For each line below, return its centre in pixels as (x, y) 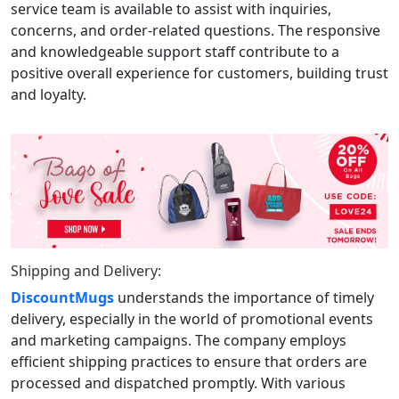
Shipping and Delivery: (86, 270)
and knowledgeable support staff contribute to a (175, 51)
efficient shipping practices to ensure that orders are (189, 361)
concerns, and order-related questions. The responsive (195, 30)
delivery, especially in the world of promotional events (192, 318)
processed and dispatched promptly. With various (178, 383)
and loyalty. (49, 94)
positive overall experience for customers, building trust (199, 73)
